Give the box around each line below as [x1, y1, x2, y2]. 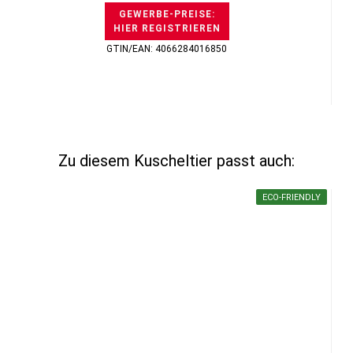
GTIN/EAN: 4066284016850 [106, 43, 227, 54]
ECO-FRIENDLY [262, 192, 321, 203]
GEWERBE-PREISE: [118, 9, 215, 20]
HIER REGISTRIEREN [113, 23, 221, 34]
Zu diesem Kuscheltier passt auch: [58, 151, 295, 170]
